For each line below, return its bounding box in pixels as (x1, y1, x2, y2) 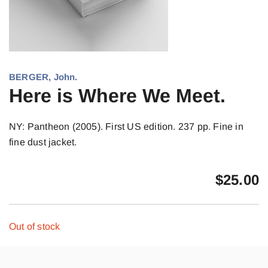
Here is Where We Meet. (9, 85, 226, 106)
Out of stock (9, 221, 60, 232)
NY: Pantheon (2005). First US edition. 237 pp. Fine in (9, 121, 243, 132)
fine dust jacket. (9, 137, 77, 147)
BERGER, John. (9, 72, 78, 82)
